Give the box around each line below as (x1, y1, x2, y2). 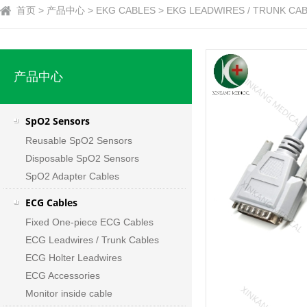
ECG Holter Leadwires (25, 252, 122, 263)
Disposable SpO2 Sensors (25, 153, 139, 164)
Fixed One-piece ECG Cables (25, 217, 153, 228)
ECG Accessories (25, 270, 100, 281)
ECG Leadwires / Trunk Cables (25, 234, 159, 245)
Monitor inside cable (25, 288, 115, 299)
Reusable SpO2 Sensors (25, 135, 132, 146)
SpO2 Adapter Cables (25, 171, 119, 182)
